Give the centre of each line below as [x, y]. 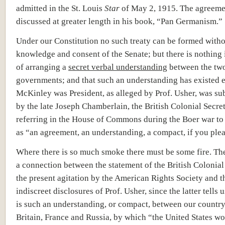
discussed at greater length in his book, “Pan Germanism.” [119, 21]
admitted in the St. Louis [60, 8]
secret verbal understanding [118, 67]
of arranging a [42, 67]
